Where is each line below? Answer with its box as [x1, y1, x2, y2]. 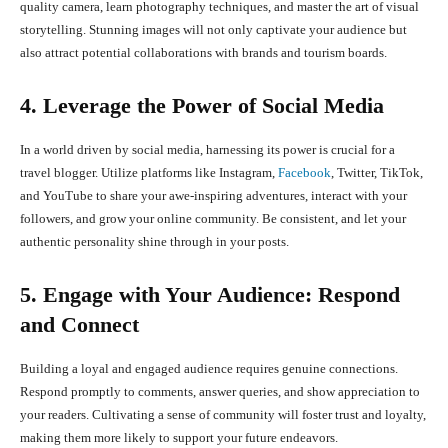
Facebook [278, 165, 331, 181]
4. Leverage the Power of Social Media [20, 93, 384, 119]
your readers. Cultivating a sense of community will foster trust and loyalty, [20, 407, 426, 423]
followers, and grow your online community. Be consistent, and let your [20, 211, 406, 227]
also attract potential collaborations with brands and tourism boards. [20, 45, 387, 61]
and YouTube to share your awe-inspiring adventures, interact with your [20, 188, 407, 204]
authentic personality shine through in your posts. [20, 234, 289, 250]
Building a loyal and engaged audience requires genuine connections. [20, 361, 398, 377]
